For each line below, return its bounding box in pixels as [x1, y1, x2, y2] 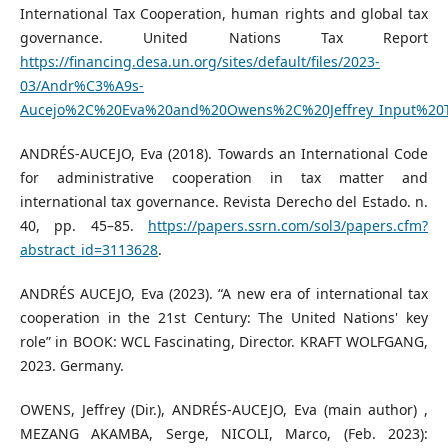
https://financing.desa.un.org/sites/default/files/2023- [19, 52, 380, 72]
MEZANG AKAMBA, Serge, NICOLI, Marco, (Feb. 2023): [19, 424, 429, 444]
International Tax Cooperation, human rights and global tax [19, 4, 429, 24]
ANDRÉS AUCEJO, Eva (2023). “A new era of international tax [19, 284, 429, 304]
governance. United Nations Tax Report [19, 28, 429, 48]
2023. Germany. [19, 356, 124, 376]
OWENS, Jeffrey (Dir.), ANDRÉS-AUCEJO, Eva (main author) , [19, 400, 429, 420]
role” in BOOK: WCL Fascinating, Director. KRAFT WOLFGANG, [19, 332, 429, 352]
